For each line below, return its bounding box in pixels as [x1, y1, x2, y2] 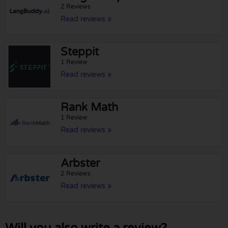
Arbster [61, 156, 100, 170]
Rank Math [61, 101, 119, 115]
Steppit [61, 45, 99, 59]
